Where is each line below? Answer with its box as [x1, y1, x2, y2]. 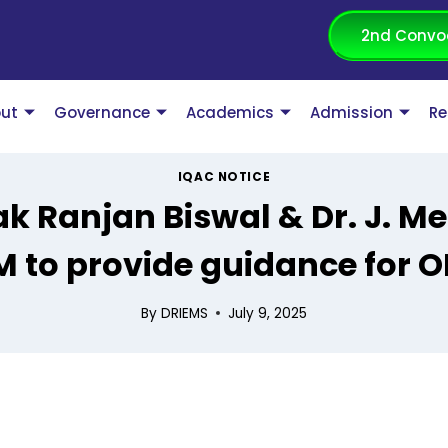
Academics [186, 102, 275, 124]
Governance [54, 102, 151, 124]
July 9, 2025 [227, 303, 307, 323]
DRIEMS [160, 303, 208, 323]
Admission [310, 102, 394, 124]
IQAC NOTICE [177, 169, 271, 186]
